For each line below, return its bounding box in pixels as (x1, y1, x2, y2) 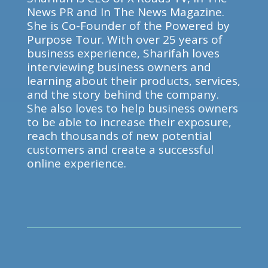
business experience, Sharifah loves (26, 45, 220, 61)
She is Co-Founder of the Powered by (26, 18, 230, 33)
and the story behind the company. (26, 87, 219, 102)
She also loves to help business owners (26, 100, 238, 116)
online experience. (26, 156, 126, 171)
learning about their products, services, (26, 73, 240, 89)
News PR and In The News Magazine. (26, 4, 224, 20)
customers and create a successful (26, 142, 214, 157)
